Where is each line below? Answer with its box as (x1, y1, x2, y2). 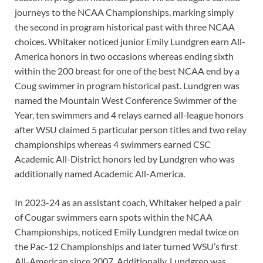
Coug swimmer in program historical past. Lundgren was (15, 80, 240, 92)
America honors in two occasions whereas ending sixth (15, 50, 234, 62)
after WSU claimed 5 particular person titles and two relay (15, 124, 247, 136)
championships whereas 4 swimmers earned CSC (15, 139, 211, 150)
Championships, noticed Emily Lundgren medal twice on (15, 226, 239, 238)
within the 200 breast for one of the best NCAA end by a (15, 65, 240, 77)
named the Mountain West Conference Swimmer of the (15, 95, 237, 106)
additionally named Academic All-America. (15, 168, 185, 180)
